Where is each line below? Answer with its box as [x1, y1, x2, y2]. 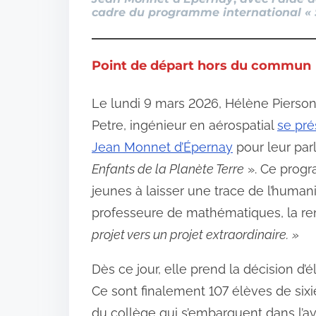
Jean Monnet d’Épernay [92, 139, 233, 154]
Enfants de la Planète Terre [92, 161, 244, 176]
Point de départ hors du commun [92, 57, 311, 73]
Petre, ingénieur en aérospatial [92, 117, 277, 133]
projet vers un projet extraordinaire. [92, 226, 288, 242]
